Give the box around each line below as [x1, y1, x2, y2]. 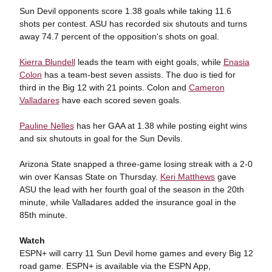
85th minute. [19, 210, 67, 220]
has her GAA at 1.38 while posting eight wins [73, 121, 247, 131]
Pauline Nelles [19, 121, 74, 131]
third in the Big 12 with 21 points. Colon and [19, 83, 189, 92]
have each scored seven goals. [59, 95, 182, 105]
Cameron [188, 83, 225, 92]
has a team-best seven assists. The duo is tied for [41, 70, 236, 80]
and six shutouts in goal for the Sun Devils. [19, 134, 183, 143]
